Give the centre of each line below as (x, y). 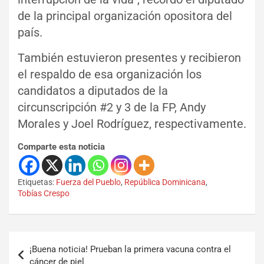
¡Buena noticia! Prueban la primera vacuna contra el (130, 249)
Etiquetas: (36, 182)
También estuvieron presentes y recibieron (129, 57)
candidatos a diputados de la (93, 90)
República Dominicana (165, 182)
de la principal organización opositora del (125, 16)
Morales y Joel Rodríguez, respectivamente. (132, 123)
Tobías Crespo (44, 193)
